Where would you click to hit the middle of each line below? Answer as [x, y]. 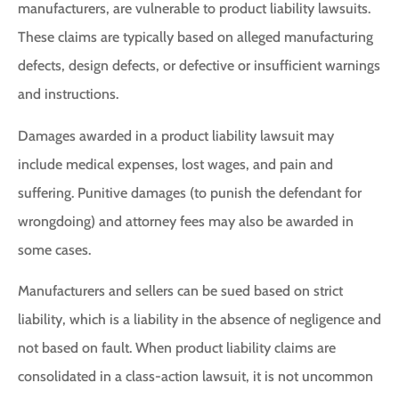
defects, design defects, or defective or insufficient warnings [199, 66]
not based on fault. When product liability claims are [177, 347]
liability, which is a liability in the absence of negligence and [199, 319]
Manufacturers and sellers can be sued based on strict [180, 290]
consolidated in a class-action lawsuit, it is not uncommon [195, 376]
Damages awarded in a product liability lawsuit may [176, 135]
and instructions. [68, 94]
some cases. [54, 249]
